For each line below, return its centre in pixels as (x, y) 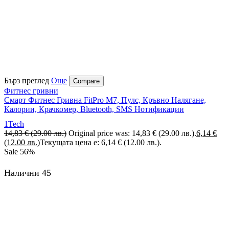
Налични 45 (28, 173)
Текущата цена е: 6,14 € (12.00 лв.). (101, 143)
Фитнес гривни (31, 90)
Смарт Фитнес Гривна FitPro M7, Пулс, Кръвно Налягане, (105, 100)
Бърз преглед (27, 80)
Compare (86, 81)
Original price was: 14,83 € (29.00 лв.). (132, 133)
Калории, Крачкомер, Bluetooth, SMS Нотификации (94, 109)
